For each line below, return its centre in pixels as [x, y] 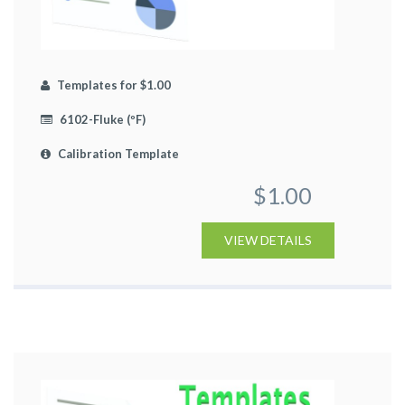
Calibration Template [117, 153]
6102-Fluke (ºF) [101, 119]
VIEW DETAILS [268, 240]
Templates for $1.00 [113, 85]
